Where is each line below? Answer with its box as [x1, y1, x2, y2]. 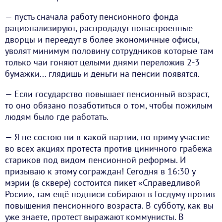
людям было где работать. [5, 111, 109, 123]
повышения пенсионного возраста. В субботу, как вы [5, 200, 214, 212]
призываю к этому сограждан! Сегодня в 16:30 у [5, 166, 195, 177]
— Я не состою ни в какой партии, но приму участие [5, 131, 210, 143]
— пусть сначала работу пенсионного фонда [5, 11, 178, 23]
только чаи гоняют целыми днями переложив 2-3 [5, 56, 200, 68]
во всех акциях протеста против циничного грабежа [5, 143, 212, 155]
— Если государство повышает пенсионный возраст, [5, 88, 209, 100]
